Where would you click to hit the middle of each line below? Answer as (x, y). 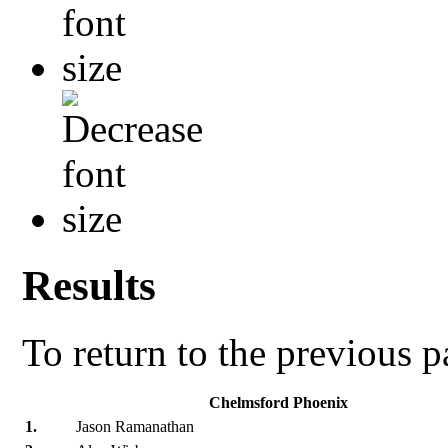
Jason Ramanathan (135, 426)
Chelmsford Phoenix (279, 402)
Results (89, 285)
